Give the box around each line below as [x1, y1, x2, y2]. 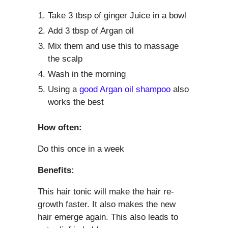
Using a [48, 84, 79, 95]
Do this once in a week [38, 144, 124, 154]
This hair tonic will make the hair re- [38, 187, 174, 197]
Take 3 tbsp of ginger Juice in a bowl [48, 11, 186, 21]
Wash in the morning [48, 69, 126, 79]
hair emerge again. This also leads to [38, 212, 178, 222]
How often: [38, 123, 82, 133]
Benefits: [38, 165, 74, 176]
